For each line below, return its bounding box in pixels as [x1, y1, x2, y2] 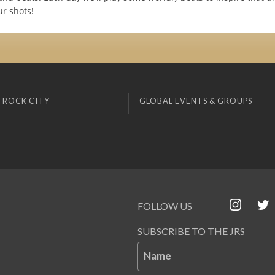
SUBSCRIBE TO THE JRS [137, 225, 245, 238]
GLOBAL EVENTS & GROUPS [139, 96, 252, 106]
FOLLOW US [137, 200, 192, 212]
